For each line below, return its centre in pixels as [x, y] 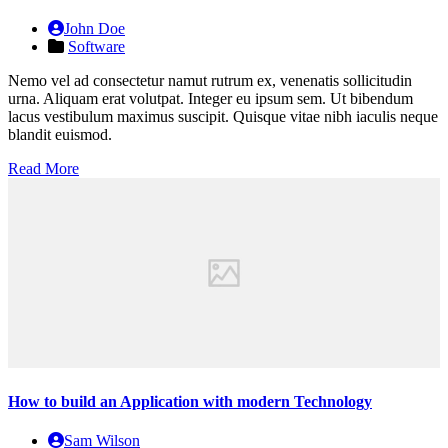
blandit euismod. [60, 135]
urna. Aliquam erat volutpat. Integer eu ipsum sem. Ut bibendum [210, 99]
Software [96, 47]
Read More [43, 169]
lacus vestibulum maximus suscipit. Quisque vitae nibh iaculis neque [223, 117]
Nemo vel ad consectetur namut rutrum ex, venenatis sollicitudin [210, 81]
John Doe [94, 29]
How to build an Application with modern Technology [190, 401]
